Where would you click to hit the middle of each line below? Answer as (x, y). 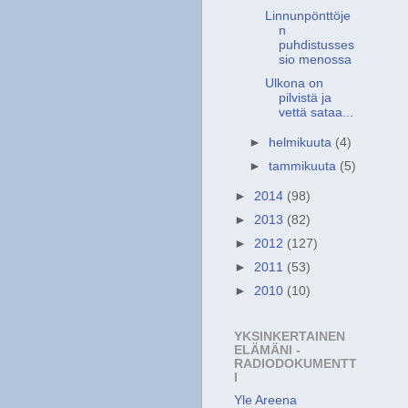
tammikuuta (305, 166)
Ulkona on (294, 83)
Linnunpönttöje (307, 15)
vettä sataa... (316, 112)
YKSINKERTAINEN (290, 336)
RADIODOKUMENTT (296, 363)
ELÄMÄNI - (267, 350)
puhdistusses (316, 45)
